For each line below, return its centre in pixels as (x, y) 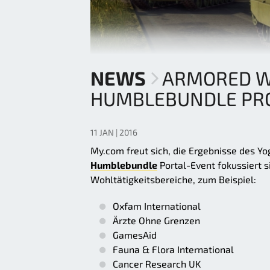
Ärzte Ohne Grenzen (156, 221)
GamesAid (135, 235)
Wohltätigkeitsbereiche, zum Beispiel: (173, 180)
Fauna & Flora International (173, 250)
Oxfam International (157, 206)
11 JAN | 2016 (114, 133)
